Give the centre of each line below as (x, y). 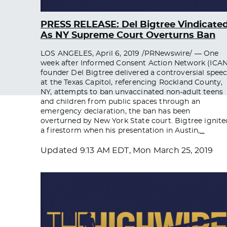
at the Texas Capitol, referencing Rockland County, (132, 82)
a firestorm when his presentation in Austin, (120, 130)
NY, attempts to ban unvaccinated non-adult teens (132, 92)
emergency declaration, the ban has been (116, 111)
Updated (60, 150)
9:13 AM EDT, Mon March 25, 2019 (146, 150)
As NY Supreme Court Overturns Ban (128, 35)
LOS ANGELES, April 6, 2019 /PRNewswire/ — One (130, 53)
